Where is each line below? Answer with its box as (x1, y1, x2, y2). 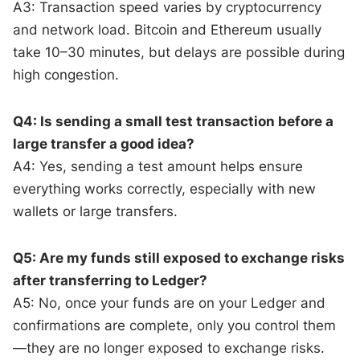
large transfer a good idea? (13, 135, 195, 152)
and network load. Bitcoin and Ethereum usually (13, 21, 322, 38)
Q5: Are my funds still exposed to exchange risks (13, 249, 346, 266)
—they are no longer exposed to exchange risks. (13, 339, 325, 356)
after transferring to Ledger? (13, 272, 208, 288)
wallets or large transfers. (13, 202, 178, 219)
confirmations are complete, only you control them (13, 317, 337, 333)
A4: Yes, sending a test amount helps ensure (13, 157, 304, 174)
